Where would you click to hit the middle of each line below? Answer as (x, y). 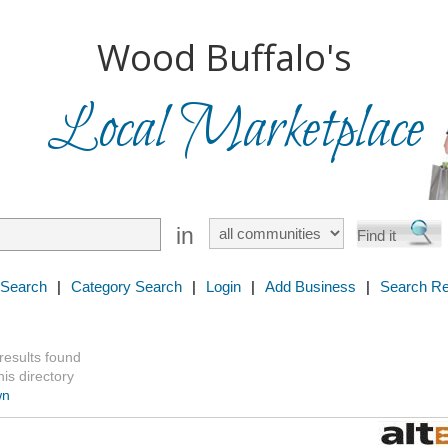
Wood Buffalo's (224, 57)
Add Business (310, 286)
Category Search (126, 286)
